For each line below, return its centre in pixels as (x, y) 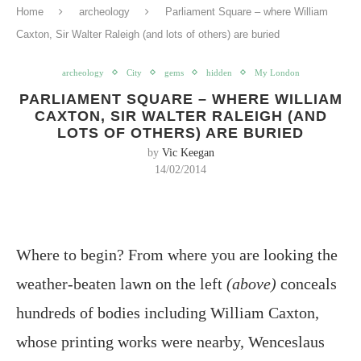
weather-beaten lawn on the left (119, 283)
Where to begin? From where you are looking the (177, 254)
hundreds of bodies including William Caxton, (168, 312)
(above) (249, 283)
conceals (307, 283)
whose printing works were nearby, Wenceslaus (170, 341)
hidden (219, 72)
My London (277, 72)
